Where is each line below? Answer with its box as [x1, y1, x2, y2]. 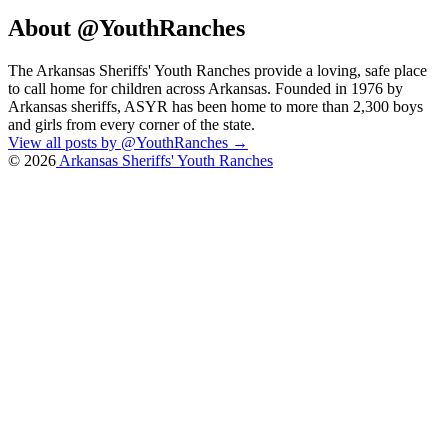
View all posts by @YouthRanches [8, 134, 232, 152]
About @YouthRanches [8, 15, 245, 42]
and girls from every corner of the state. [8, 116, 255, 134]
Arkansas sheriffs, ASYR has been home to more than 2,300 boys [8, 98, 423, 116]
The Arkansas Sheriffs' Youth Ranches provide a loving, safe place [8, 62, 427, 80]
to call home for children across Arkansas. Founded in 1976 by [8, 80, 403, 98]
